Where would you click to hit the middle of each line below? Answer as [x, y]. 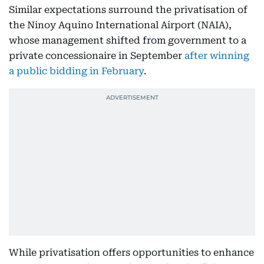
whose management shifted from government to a [128, 40]
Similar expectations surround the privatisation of [128, 10]
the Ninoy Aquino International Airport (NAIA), [120, 25]
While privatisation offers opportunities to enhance [131, 253]
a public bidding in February [76, 71]
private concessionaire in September [97, 56]
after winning [217, 56]
